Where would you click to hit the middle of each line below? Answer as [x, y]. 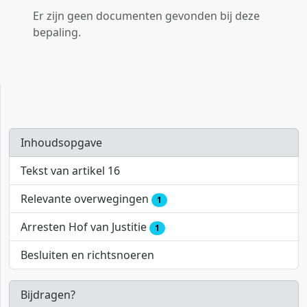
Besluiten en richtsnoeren [87, 255]
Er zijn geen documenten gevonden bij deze [146, 16]
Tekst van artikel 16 [70, 171]
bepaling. [57, 32]
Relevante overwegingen [86, 199]
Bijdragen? [48, 295]
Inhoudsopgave [61, 143]
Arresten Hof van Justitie [85, 227]
